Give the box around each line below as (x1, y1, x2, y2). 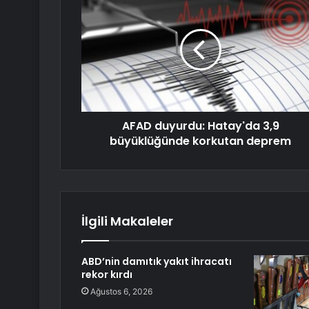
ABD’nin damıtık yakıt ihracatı (81, 255, 232, 269)
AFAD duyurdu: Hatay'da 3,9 (121, 118, 279, 134)
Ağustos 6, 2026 (90, 286, 152, 297)
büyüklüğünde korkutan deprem (110, 133, 291, 150)
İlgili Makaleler (81, 212, 173, 230)
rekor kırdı (81, 268, 132, 282)
